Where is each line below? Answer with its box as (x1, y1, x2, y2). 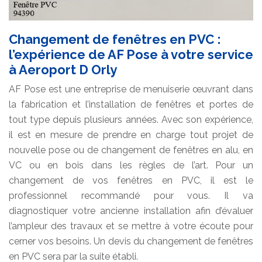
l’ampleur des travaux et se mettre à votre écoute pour (9, 220, 253, 232)
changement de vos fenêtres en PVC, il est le (9, 174, 253, 186)
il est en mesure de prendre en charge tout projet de (9, 129, 253, 140)
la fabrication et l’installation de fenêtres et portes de (9, 98, 253, 110)
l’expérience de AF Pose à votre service (9, 46, 253, 62)
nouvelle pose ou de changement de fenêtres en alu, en (9, 144, 253, 156)
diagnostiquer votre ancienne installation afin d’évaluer (9, 205, 253, 216)
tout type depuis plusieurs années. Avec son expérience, (9, 113, 253, 125)
